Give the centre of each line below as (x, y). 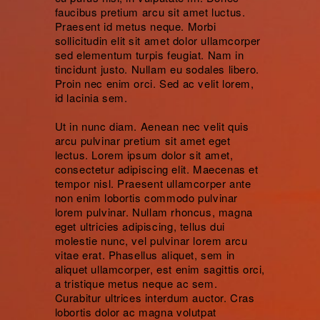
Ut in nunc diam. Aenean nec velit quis (152, 126)
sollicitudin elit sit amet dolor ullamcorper (157, 40)
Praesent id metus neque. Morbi (135, 26)
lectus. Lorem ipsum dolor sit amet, (144, 154)
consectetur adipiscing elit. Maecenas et (156, 169)
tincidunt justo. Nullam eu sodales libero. (157, 69)
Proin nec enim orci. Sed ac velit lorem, (154, 83)
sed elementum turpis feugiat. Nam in (149, 54)
